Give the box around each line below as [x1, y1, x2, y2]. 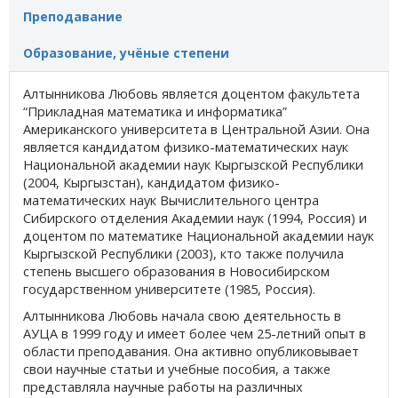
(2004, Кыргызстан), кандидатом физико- [23, 173, 280, 191]
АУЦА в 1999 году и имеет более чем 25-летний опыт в [23, 324, 366, 342]
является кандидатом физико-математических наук [23, 138, 348, 155]
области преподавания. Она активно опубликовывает [23, 342, 359, 360]
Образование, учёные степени [23, 44, 229, 61]
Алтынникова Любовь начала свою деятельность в [23, 306, 341, 324]
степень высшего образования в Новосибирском [23, 262, 330, 280]
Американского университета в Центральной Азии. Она [23, 120, 370, 138]
